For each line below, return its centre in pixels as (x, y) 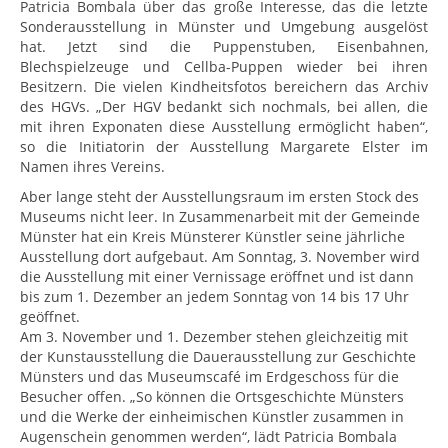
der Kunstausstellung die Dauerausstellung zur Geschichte (218, 357)
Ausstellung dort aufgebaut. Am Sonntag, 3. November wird (220, 257)
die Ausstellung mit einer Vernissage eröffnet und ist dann (217, 277)
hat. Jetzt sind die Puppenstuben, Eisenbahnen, (224, 47)
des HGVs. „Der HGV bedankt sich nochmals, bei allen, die (224, 107)
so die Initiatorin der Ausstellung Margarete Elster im (224, 147)
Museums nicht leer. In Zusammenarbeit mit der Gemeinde (220, 217)
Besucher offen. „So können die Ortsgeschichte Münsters (212, 397)
